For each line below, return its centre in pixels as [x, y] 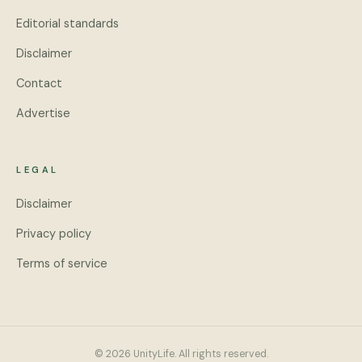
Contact [39, 83]
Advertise [43, 113]
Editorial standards [67, 23]
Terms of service [62, 263]
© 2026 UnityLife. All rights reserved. [181, 354]
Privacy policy [54, 234]
